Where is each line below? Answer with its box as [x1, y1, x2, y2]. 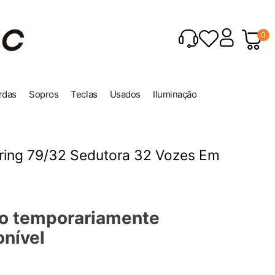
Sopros [29, 88, 59, 101]
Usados [109, 88, 141, 101]
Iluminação [152, 88, 197, 101]
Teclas [71, 88, 98, 101]
